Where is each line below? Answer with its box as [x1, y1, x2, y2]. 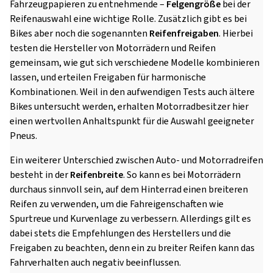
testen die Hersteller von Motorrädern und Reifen [10, 41, 216, 55]
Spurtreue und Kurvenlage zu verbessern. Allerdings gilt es [10, 212, 251, 226]
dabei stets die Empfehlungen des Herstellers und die [10, 227, 231, 241]
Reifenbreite [70, 168, 123, 182]
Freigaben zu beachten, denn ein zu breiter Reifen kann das [10, 241, 255, 255]
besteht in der [10, 168, 70, 182]
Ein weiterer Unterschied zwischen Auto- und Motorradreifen [10, 154, 263, 168]
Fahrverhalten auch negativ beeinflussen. [10, 256, 181, 270]
